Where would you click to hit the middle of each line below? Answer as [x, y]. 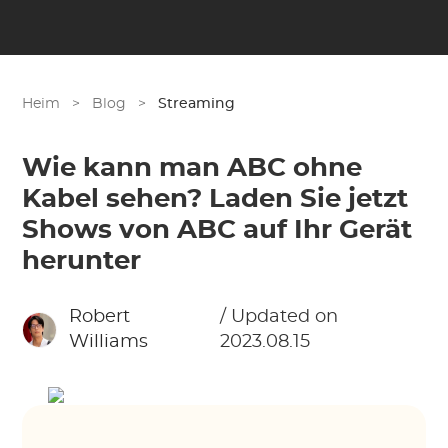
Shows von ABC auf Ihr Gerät [217, 230]
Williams [109, 342]
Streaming [197, 104]
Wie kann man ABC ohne [192, 168]
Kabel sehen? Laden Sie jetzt [215, 199]
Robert [100, 317]
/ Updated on [278, 317]
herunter [82, 261]
